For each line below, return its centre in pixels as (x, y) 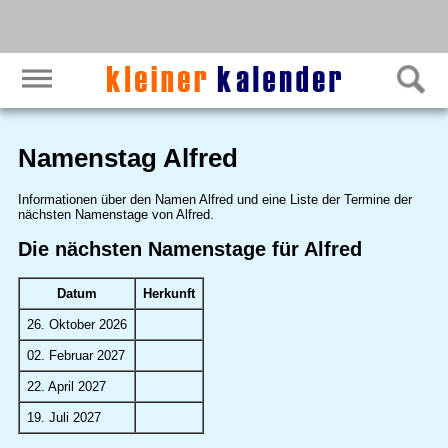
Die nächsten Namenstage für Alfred (189, 248)
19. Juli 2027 (63, 418)
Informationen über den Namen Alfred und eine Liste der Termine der (214, 199)
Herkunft (168, 294)
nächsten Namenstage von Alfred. (115, 214)
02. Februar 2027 (75, 356)
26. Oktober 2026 (76, 325)
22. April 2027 (66, 387)
